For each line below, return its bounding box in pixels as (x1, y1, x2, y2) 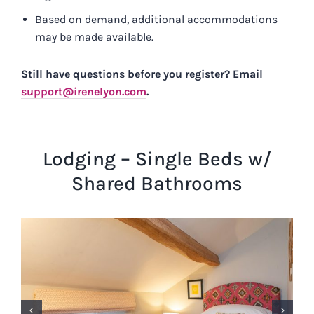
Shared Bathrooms (71, 172, 243, 195)
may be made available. (34, 30, 153, 44)
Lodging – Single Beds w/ (42, 147, 272, 170)
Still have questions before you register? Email (20, 67, 263, 81)
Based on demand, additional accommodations (34, 13, 278, 27)
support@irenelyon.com (20, 85, 146, 99)
